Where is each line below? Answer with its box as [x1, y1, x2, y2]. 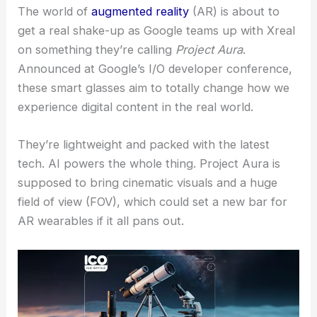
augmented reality [91, 4, 190, 19]
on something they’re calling [18, 42, 176, 57]
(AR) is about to [189, 4, 280, 19]
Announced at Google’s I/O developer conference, [18, 62, 293, 76]
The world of [18, 4, 92, 19]
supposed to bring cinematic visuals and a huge [18, 175, 278, 190]
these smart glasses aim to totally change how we [18, 81, 290, 96]
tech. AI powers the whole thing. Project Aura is [18, 156, 281, 171]
